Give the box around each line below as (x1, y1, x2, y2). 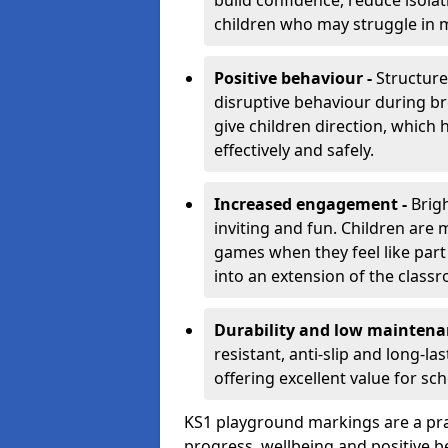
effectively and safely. (214, 139, 374, 161)
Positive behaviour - (214, 67, 376, 89)
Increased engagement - (214, 193, 411, 215)
